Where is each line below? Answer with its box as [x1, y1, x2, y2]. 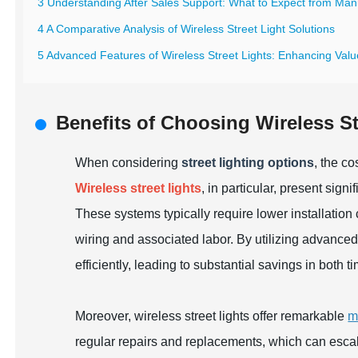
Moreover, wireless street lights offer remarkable [75, 309, 348, 323]
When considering [75, 156, 182, 169]
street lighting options [181, 156, 315, 169]
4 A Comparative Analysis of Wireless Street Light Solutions [38, 22, 336, 35]
